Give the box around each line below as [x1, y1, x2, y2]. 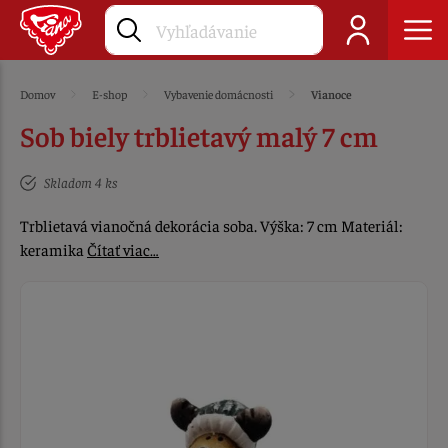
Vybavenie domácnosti [164, 86, 274, 102]
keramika [20, 239, 87, 259]
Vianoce [310, 86, 352, 102]
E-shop [92, 86, 128, 102]
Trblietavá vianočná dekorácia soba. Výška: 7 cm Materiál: [20, 215, 403, 235]
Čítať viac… [87, 239, 159, 259]
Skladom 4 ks [41, 173, 118, 191]
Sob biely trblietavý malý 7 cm [20, 118, 378, 153]
